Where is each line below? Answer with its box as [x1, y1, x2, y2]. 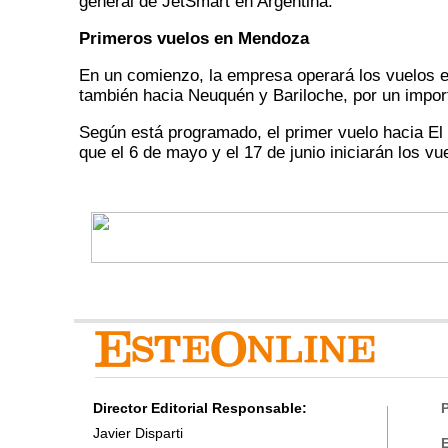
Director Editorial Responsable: [92, 400, 307, 416]
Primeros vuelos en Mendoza [78, 29, 309, 48]
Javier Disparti [92, 425, 183, 441]
